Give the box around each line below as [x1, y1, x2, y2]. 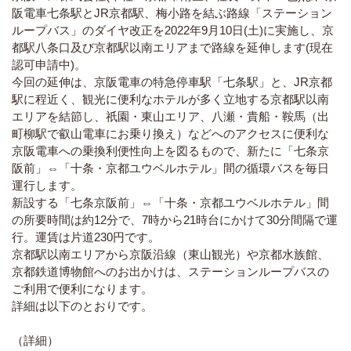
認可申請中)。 [12, 57, 86, 71]
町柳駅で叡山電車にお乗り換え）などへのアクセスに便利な [12, 126, 329, 140]
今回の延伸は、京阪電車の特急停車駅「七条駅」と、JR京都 [12, 74, 332, 89]
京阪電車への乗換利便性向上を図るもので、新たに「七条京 [12, 143, 329, 157]
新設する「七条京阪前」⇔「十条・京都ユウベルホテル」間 [12, 195, 329, 209]
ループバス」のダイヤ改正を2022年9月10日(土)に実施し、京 [12, 23, 334, 37]
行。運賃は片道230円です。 [12, 230, 160, 244]
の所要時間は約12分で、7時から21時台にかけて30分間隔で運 [12, 212, 338, 226]
